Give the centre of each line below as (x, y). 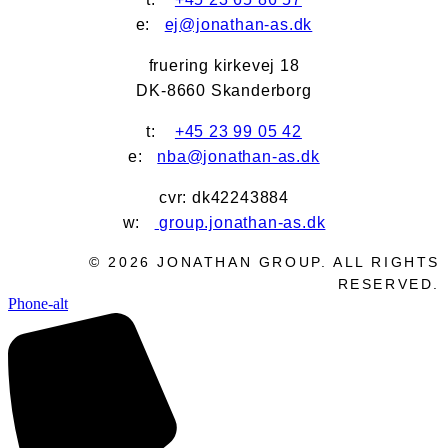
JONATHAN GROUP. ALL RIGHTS (295, 261)
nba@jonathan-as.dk (238, 156)
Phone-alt (38, 303)
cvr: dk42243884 (224, 197)
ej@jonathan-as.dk (238, 24)
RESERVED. (388, 283)
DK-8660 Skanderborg (224, 90)
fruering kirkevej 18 (224, 65)
